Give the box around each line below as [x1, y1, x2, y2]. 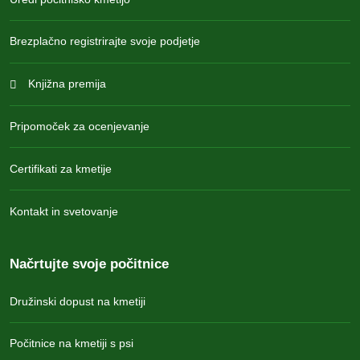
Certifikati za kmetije [10, 162, 112, 175]
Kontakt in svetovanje [10, 204, 118, 218]
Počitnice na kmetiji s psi [10, 337, 133, 350]
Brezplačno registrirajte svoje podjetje [10, 35, 200, 48]
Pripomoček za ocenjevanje [10, 120, 149, 133]
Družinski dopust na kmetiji [10, 294, 145, 308]
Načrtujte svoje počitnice [10, 256, 169, 272]
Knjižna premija [24, 77, 106, 91]
